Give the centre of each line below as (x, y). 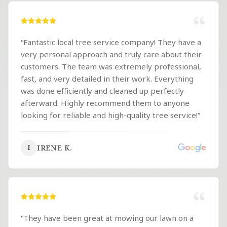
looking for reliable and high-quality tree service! (109, 115)
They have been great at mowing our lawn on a (108, 218)
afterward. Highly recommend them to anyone (105, 103)
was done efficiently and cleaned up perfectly (102, 91)
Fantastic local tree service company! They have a (112, 42)
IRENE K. (55, 148)
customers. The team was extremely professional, (111, 66)
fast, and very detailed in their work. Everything (107, 79)
